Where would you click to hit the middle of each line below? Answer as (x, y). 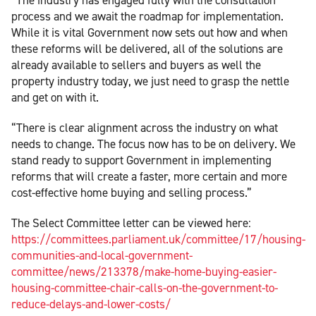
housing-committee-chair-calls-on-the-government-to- (145, 287)
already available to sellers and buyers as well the (136, 65)
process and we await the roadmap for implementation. (147, 16)
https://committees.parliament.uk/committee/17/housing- (158, 239)
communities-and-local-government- (102, 255)
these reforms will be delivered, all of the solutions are (147, 48)
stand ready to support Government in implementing (141, 160)
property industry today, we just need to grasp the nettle (150, 81)
